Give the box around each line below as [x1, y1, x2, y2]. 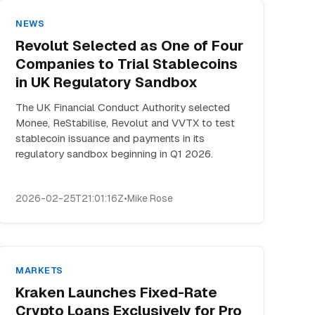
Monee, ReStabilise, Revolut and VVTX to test [15, 116, 236, 129]
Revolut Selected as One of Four [15, 37, 244, 55]
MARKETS [15, 264, 63, 276]
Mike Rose [127, 192, 174, 205]
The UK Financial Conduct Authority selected [15, 101, 231, 114]
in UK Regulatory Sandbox [15, 73, 198, 91]
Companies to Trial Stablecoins [15, 55, 238, 73]
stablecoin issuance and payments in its [15, 131, 205, 145]
